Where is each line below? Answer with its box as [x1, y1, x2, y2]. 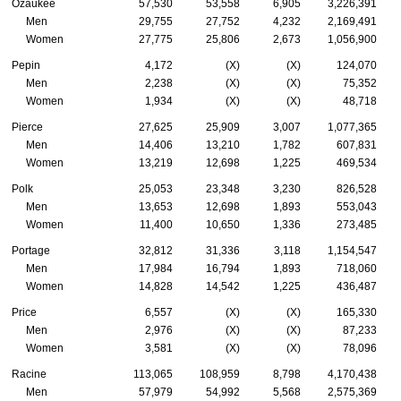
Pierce [12, 120, 43, 133]
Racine [12, 367, 47, 380]
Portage [12, 243, 50, 257]
